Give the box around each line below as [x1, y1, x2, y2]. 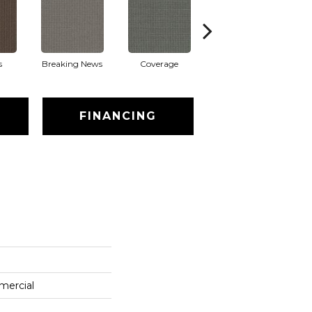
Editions [230, 58, 263, 69]
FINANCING [79, 109, 157, 123]
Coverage [140, 58, 178, 69]
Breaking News [42, 58, 102, 69]
